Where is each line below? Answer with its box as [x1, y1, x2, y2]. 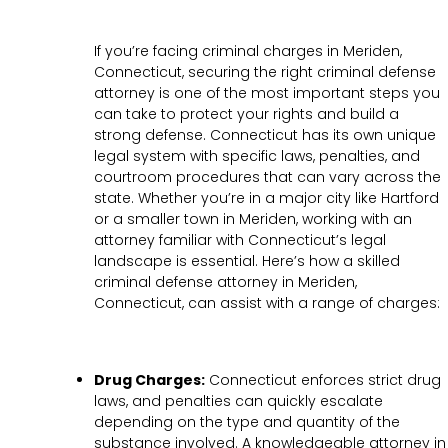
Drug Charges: [94, 370, 205, 391]
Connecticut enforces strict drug [205, 370, 441, 391]
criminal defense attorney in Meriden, [94, 272, 357, 293]
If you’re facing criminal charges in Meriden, [94, 41, 402, 62]
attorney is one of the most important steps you [94, 83, 440, 104]
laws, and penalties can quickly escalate [94, 391, 383, 412]
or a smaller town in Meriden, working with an [94, 209, 412, 230]
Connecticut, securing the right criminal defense [94, 62, 436, 83]
